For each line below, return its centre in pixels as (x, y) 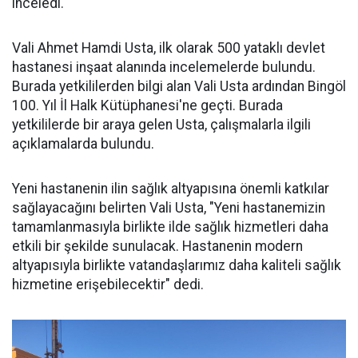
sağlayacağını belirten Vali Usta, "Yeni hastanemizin (169, 208)
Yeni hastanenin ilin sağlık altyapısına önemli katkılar (171, 189)
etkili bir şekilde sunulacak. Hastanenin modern (157, 246)
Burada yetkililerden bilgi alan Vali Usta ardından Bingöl (179, 86)
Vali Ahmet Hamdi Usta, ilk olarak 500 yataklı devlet (169, 48)
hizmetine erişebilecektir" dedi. (108, 284)
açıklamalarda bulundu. (83, 144)
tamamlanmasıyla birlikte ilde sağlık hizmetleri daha (170, 227)
